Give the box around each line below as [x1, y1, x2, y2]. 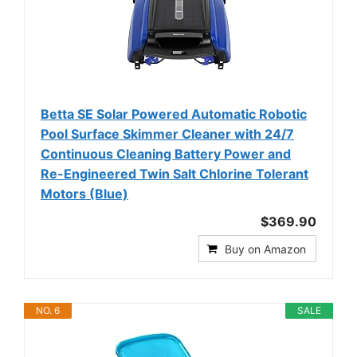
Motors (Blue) [41, 185, 128, 202]
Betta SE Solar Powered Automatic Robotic [41, 105, 307, 122]
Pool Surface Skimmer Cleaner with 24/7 [41, 125, 294, 142]
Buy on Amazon [225, 241, 306, 256]
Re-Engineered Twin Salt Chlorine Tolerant [41, 165, 308, 182]
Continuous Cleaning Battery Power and [41, 145, 291, 162]
